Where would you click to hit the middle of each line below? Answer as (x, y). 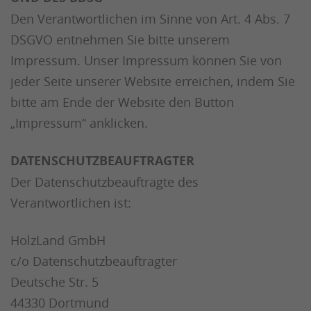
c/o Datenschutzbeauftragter (94, 261)
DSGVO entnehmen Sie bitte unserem (120, 40)
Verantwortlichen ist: (71, 203)
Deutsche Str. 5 (54, 282)
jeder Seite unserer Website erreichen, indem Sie (153, 81)
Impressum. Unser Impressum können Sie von (146, 60)
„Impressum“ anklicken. (79, 123)
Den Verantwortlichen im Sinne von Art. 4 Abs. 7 (150, 19)
